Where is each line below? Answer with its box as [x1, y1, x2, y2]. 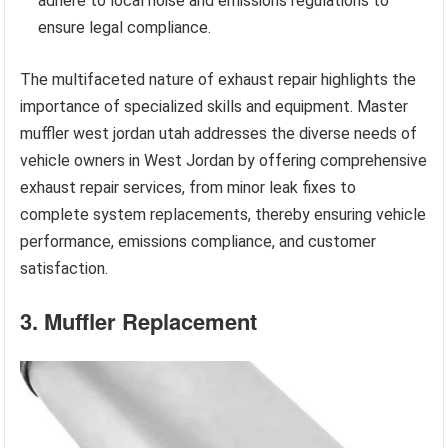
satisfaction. [20, 259, 109, 279]
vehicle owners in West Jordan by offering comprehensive [20, 151, 428, 171]
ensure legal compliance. [38, 18, 212, 38]
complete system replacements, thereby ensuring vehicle [20, 205, 427, 225]
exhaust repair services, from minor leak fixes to [20, 178, 357, 198]
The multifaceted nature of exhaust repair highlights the [20, 70, 417, 90]
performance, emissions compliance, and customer [20, 232, 377, 252]
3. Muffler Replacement [20, 305, 258, 338]
